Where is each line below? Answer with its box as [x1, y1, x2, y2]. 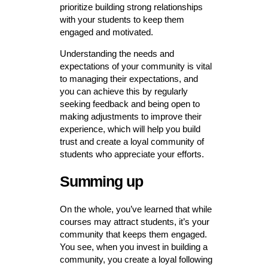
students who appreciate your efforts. [59, 149, 204, 160]
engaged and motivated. [59, 27, 153, 38]
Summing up [59, 173, 144, 190]
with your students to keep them [59, 14, 184, 25]
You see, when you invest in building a [59, 242, 208, 252]
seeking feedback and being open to [59, 99, 200, 109]
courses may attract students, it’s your [59, 217, 209, 227]
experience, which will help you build [59, 124, 200, 135]
